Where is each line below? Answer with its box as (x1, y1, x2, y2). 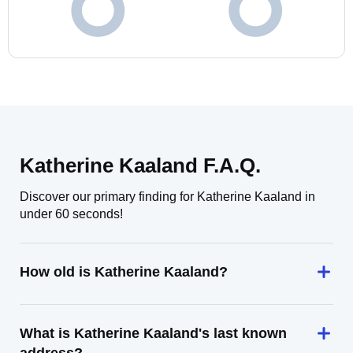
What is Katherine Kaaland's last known (20, 325, 287, 341)
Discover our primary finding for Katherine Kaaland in (20, 190, 315, 203)
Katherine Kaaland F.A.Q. (20, 154, 261, 177)
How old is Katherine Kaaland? (20, 264, 228, 280)
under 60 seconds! (20, 207, 123, 221)
